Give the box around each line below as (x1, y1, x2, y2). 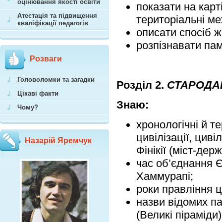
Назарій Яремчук (25, 136, 92, 145)
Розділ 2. (116, 79, 167, 91)
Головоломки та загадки (17, 76, 95, 83)
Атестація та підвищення (17, 12, 97, 19)
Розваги (30, 55, 62, 63)
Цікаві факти (17, 90, 58, 97)
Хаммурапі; (136, 170, 193, 182)
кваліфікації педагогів (17, 19, 88, 27)
